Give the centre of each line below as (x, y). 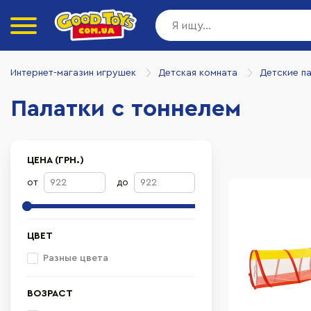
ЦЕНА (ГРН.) (56, 160)
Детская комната (198, 73)
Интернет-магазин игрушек (73, 73)
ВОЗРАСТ (50, 294)
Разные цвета (76, 258)
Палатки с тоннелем (126, 109)
